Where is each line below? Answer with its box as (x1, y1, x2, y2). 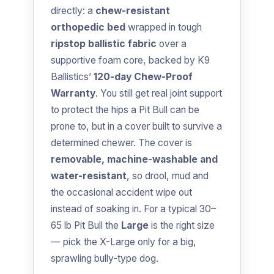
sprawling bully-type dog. (51, 253, 158, 265)
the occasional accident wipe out (51, 187, 192, 199)
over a (157, 38, 187, 50)
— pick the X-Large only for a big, (51, 236, 196, 248)
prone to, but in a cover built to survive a (51, 120, 222, 133)
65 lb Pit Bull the (51, 220, 121, 232)
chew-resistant (95, 5, 170, 17)
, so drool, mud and (127, 170, 209, 182)
